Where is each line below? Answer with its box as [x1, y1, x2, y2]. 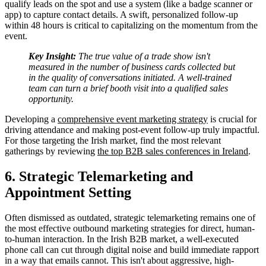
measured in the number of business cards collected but [28, 62, 235, 72]
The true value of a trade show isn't [76, 51, 210, 62]
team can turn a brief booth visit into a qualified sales [28, 83, 228, 94]
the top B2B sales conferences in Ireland [97, 146, 248, 157]
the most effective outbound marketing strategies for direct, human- [5, 223, 255, 233]
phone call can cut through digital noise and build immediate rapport [5, 244, 259, 255]
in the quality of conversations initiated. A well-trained [28, 72, 232, 83]
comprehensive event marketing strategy [58, 114, 208, 125]
